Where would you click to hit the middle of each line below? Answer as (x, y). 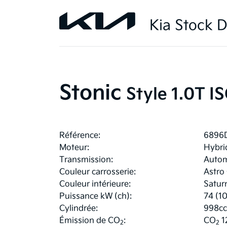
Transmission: (86, 160)
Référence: (80, 136)
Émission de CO (90, 221)
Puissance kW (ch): (96, 197)
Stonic (90, 93)
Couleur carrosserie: (98, 172)
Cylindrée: (79, 209)
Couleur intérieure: (95, 184)
